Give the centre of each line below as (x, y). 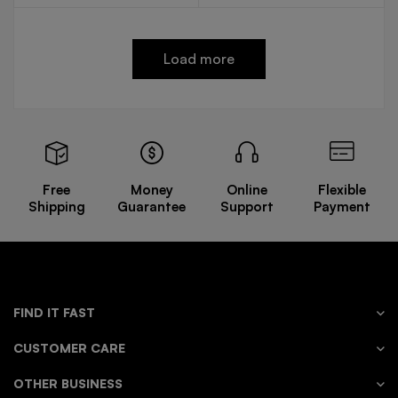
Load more (199, 59)
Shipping (56, 207)
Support (247, 207)
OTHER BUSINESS (68, 383)
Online (247, 190)
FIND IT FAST (54, 312)
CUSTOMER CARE (69, 348)
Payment (342, 207)
